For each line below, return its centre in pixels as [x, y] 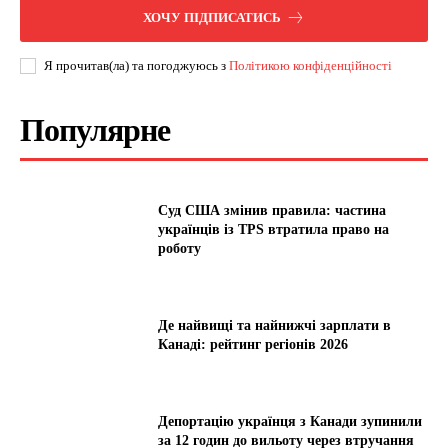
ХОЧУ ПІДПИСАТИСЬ [212, 18]
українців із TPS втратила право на [274, 229]
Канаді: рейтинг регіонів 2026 [253, 344]
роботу [180, 248]
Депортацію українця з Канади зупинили [290, 421]
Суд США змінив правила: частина [272, 210]
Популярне [95, 130]
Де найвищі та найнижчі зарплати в [275, 325]
